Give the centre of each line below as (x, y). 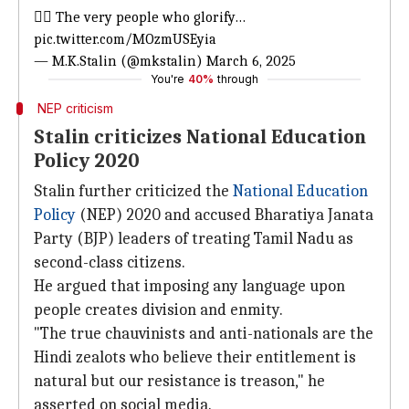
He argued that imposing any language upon (189, 286)
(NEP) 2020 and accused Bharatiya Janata (225, 215)
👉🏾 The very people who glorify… (140, 17)
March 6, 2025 (251, 61)
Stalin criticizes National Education (200, 137)
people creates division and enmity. (158, 310)
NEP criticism (75, 108)
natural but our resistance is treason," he (179, 381)
